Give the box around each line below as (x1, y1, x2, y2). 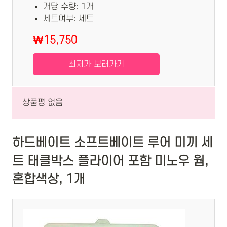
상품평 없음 (22, 98, 63, 108)
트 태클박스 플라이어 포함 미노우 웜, (12, 154, 208, 168)
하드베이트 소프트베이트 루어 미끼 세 (12, 135, 213, 150)
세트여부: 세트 (43, 14, 94, 24)
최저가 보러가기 (68, 60, 124, 69)
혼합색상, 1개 (12, 172, 85, 186)
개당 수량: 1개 (43, 2, 94, 12)
